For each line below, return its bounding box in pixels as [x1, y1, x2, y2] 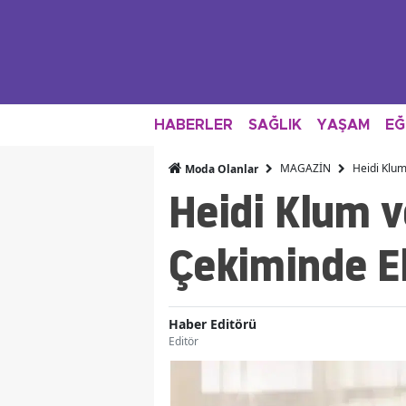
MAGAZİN [280, 160, 331, 177]
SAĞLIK [248, 117, 302, 132]
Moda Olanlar [182, 160, 258, 177]
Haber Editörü [169, 314, 256, 333]
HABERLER [154, 117, 233, 132]
